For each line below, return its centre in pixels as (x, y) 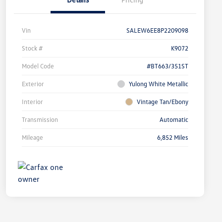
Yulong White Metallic (159, 84)
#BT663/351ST (167, 66)
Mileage (32, 138)
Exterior (33, 84)
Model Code (38, 66)
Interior (32, 102)
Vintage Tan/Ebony (163, 102)
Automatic (174, 120)
